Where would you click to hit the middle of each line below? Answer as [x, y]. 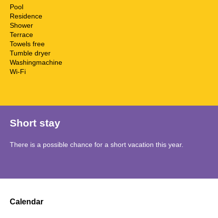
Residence [26, 16]
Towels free [27, 44]
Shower [21, 25]
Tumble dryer [30, 53]
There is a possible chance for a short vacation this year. [97, 144]
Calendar [27, 202]
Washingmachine [36, 62]
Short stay [35, 123]
